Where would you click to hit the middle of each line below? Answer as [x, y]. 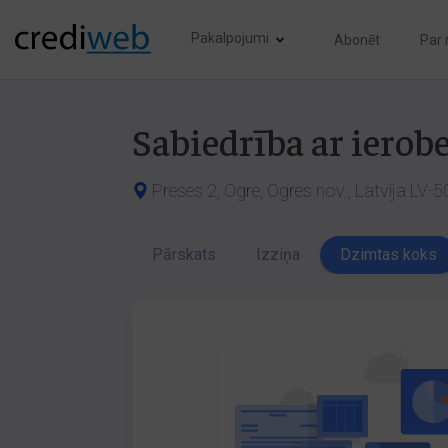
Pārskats [184, 254]
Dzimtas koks [388, 254]
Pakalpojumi [230, 37]
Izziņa [278, 254]
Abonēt [357, 39]
